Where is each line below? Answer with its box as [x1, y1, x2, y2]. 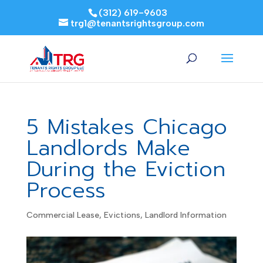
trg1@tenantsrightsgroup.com [70, 18, 204, 29]
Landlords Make [26, 132, 190, 164]
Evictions [103, 210, 140, 220]
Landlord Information [144, 210, 227, 220]
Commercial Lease [26, 210, 99, 220]
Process [26, 174, 106, 206]
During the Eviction [26, 153, 225, 185]
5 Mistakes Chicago [26, 111, 227, 143]
